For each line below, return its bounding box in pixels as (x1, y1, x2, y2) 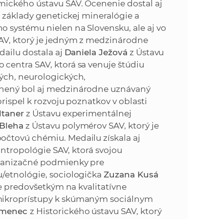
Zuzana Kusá (104, 170, 158, 180)
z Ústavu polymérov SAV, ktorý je (23, 121, 159, 131)
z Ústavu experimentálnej (24, 109, 131, 119)
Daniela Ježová (64, 47, 128, 58)
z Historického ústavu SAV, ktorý (30, 206, 162, 217)
